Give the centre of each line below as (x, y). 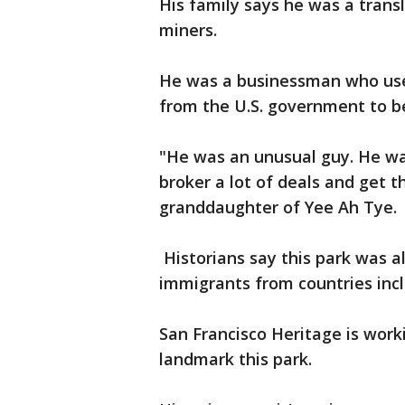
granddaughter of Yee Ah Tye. (280, 207)
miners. (188, 30)
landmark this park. (235, 359)
